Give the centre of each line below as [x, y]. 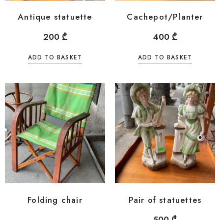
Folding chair [55, 200]
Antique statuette [55, 17]
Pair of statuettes [165, 200]
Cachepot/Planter [165, 17]
